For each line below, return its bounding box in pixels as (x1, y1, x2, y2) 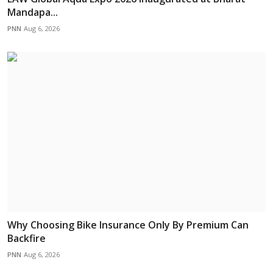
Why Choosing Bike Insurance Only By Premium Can (7, 218, 249, 232)
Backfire (7, 231, 46, 245)
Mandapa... (7, 5, 58, 19)
